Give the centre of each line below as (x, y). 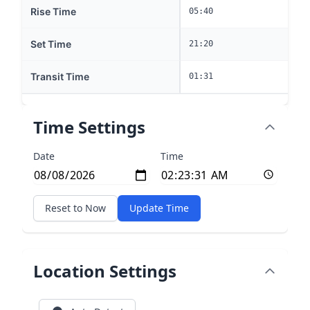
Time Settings (89, 127)
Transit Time (60, 76)
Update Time (159, 208)
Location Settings (105, 271)
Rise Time (53, 11)
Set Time (51, 44)
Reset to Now (75, 208)
